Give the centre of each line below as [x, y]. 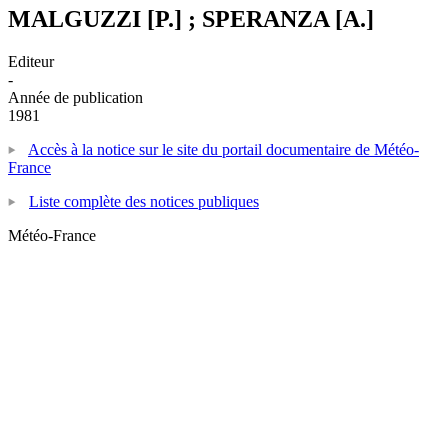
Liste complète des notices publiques [144, 201]
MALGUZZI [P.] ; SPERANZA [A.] [191, 18]
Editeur [31, 61]
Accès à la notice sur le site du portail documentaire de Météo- [223, 149]
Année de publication [75, 97]
